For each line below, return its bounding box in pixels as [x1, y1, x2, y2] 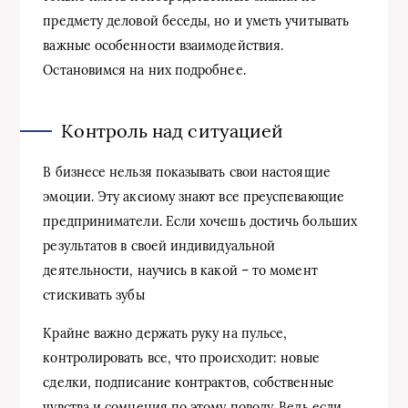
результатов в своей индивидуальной [43, 237, 276, 254]
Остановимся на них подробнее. [43, 61, 246, 78]
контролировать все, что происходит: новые [43, 349, 320, 366]
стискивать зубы [43, 286, 145, 303]
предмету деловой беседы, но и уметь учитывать [43, 12, 350, 29]
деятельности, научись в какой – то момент [43, 261, 318, 279]
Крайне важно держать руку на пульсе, [43, 324, 288, 342]
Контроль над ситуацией [61, 118, 284, 142]
